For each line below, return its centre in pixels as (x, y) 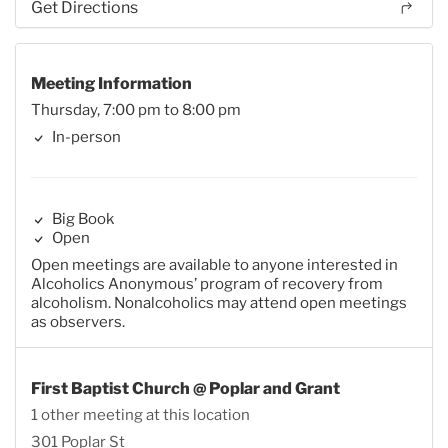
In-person (85, 137)
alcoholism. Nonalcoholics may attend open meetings (219, 303)
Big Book (81, 219)
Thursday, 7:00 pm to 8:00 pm (136, 110)
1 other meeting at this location (140, 414)
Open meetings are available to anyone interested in (214, 265)
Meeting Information (111, 84)
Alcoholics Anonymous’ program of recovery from (207, 284)
